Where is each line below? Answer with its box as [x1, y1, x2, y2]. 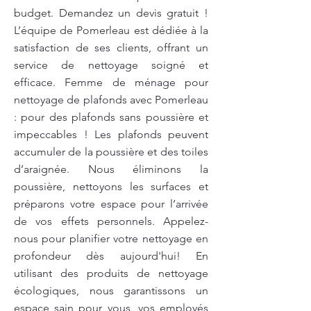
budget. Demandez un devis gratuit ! [14, 6, 208, 19]
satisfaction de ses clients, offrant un [14, 41, 208, 54]
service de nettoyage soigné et [14, 58, 208, 72]
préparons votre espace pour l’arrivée [14, 197, 208, 210]
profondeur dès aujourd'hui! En [14, 249, 208, 262]
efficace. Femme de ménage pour [14, 76, 208, 89]
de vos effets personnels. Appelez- [14, 215, 208, 228]
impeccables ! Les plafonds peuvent [14, 128, 208, 141]
